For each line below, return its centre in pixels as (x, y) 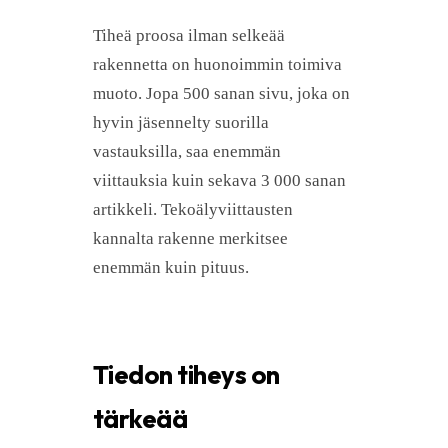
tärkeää (140, 419)
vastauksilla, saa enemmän (187, 152)
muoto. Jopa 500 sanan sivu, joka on (221, 94)
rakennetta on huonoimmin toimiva (217, 65)
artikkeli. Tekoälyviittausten (193, 210)
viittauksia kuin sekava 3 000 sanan (219, 181)
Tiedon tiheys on (186, 375)
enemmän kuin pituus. (171, 268)
